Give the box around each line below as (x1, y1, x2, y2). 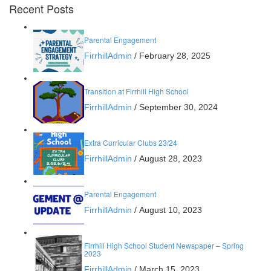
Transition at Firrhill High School (84, 86, 189, 96)
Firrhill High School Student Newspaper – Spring (84, 240, 244, 250)
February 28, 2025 (139, 51, 211, 60)
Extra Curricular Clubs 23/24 (84, 137, 177, 148)
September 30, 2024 (139, 102, 218, 112)
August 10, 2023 (139, 205, 202, 215)
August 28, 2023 (139, 154, 202, 163)
